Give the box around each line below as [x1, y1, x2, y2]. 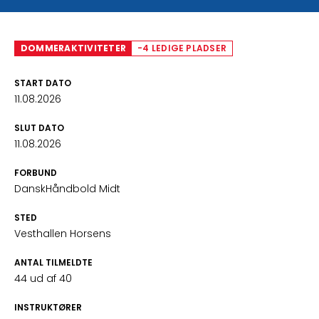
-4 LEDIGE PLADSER [137, 42, 227, 54]
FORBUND [14, 167, 57, 179]
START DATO [14, 77, 71, 89]
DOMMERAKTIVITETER [21, 42, 127, 54]
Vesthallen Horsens [14, 226, 111, 241]
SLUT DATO [14, 122, 64, 134]
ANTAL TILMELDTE [14, 256, 93, 268]
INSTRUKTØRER [14, 301, 82, 313]
